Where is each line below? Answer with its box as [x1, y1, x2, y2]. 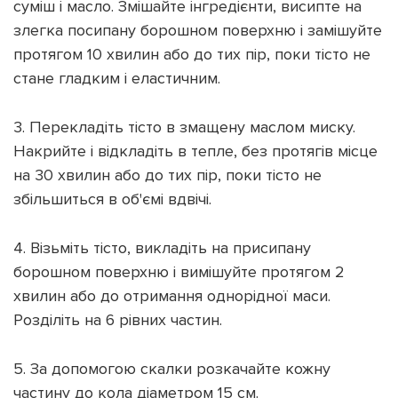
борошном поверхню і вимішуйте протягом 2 [13, 261, 345, 282]
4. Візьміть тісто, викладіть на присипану [13, 237, 311, 258]
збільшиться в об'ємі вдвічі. [13, 188, 211, 209]
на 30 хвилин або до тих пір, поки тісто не [13, 164, 322, 185]
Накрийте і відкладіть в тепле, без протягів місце [13, 140, 378, 161]
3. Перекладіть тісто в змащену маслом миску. [13, 116, 355, 137]
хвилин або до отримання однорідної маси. [13, 285, 330, 306]
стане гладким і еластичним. [13, 68, 220, 88]
